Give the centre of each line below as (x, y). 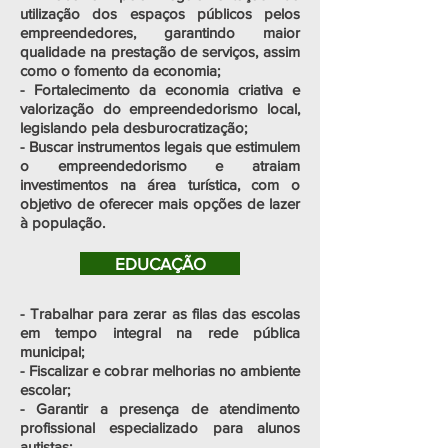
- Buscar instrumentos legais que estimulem (160, 146)
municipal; (52, 351)
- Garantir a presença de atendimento (160, 408)
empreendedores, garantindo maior (160, 32)
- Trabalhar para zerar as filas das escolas (160, 313)
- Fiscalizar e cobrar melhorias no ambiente (160, 370)
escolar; (45, 389)
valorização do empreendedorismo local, (160, 108)
